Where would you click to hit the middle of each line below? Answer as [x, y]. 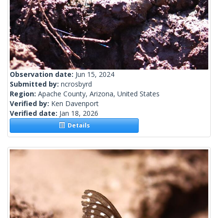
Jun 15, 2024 [95, 74]
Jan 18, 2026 [79, 113]
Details [77, 126]
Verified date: [35, 113]
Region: [24, 94]
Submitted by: [35, 84]
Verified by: [30, 104]
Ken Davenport [75, 104]
